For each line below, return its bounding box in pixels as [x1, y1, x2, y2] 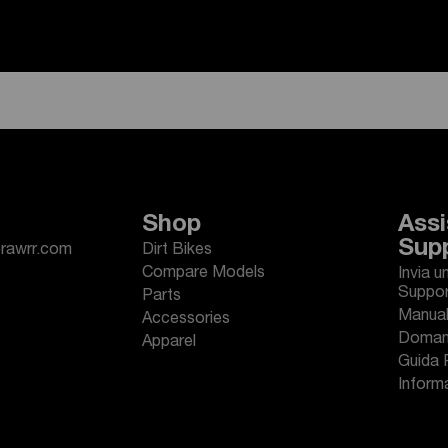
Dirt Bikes [142, 243, 212, 259]
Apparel [142, 335, 196, 351]
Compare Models [142, 266, 265, 282]
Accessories [142, 312, 230, 328]
